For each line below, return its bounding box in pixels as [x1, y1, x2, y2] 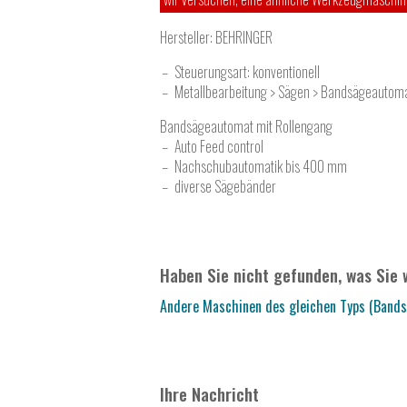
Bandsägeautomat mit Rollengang [160, 115, 333, 138]
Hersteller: [160, 26, 215, 49]
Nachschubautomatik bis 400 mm [174, 155, 347, 178]
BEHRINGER [215, 26, 273, 49]
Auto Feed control [174, 135, 263, 158]
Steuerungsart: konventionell [174, 61, 320, 84]
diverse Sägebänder [174, 175, 276, 198]
